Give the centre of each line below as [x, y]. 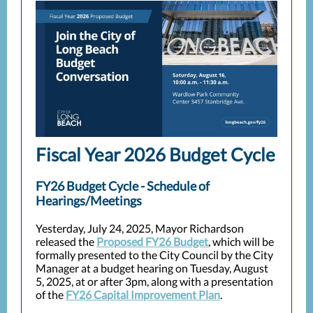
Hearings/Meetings [89, 201]
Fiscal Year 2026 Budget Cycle [155, 154]
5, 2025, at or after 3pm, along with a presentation [154, 281]
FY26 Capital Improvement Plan [143, 294]
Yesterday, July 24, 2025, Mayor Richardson [140, 228]
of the [51, 294]
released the [66, 241]
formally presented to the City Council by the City [154, 255]
